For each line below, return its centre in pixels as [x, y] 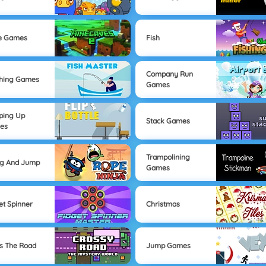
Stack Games [168, 121]
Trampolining [168, 157]
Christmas [163, 204]
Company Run [169, 74]
